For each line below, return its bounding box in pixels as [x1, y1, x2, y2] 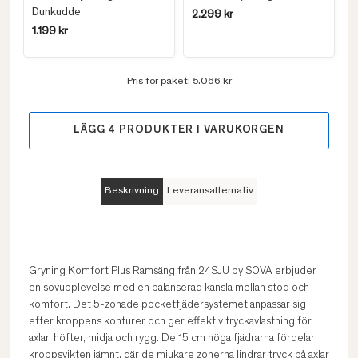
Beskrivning [105, 186, 159, 197]
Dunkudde [32, 7, 81, 18]
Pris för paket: [126, 77, 193, 87]
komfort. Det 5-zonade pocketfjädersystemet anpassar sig [29, 300, 306, 311]
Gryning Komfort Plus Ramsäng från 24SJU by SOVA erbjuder [29, 266, 316, 277]
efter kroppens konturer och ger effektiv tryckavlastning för [29, 316, 312, 328]
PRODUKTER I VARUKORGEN [116, 125, 285, 136]
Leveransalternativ [167, 186, 253, 197]
